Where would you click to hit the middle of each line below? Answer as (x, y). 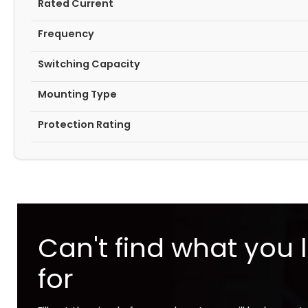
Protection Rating (84, 124)
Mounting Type (77, 94)
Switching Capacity (89, 64)
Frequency (66, 34)
